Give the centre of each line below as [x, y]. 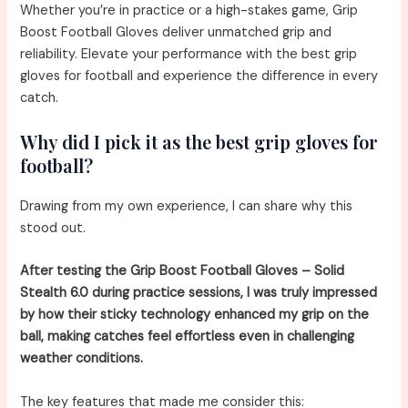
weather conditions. [82, 359]
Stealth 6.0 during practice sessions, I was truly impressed [199, 293]
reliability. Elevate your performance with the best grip [189, 54]
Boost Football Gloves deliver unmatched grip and [176, 32]
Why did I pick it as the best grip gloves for [199, 141]
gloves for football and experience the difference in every [199, 76]
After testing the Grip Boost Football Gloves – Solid [183, 271]
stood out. [53, 228]
